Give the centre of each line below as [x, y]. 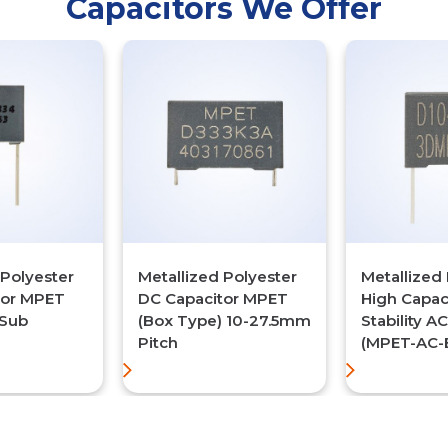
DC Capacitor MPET [212, 298]
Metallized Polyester [217, 276]
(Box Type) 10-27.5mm [224, 320]
